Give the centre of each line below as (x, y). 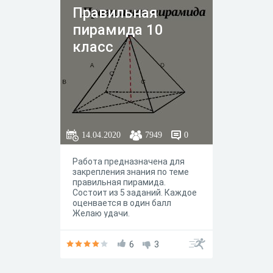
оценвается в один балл (122, 203)
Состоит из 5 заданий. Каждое (135, 193)
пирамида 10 (118, 30)
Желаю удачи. (102, 213)
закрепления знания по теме (131, 172)
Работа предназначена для (129, 161)
